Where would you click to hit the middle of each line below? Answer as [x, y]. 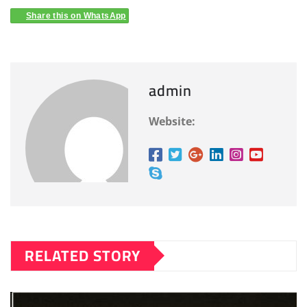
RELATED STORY [83, 255]
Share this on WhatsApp [76, 15]
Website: [172, 121]
